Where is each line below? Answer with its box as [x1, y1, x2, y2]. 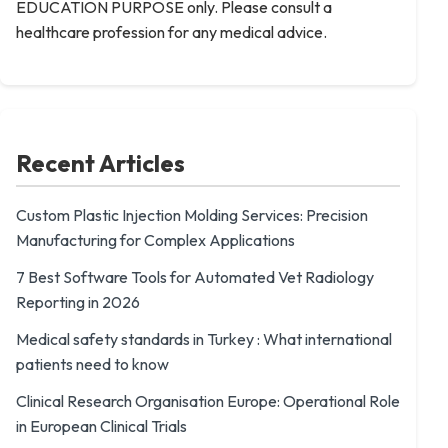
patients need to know [16, 354, 169, 374]
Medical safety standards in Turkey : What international [16, 329, 392, 349]
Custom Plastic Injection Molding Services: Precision [16, 205, 368, 225]
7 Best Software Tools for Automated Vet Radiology [16, 267, 374, 287]
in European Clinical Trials [16, 416, 187, 436]
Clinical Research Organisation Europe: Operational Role [16, 391, 400, 411]
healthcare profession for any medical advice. [16, 22, 327, 42]
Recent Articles [16, 148, 185, 178]
